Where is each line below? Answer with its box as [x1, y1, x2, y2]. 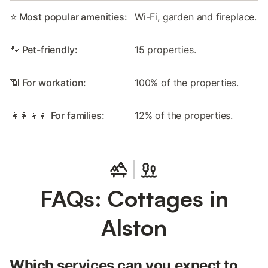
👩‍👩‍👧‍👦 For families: [10, 109, 105, 122]
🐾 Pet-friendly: [10, 44, 78, 56]
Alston [101, 213, 167, 242]
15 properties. [135, 44, 196, 56]
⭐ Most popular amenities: [10, 11, 127, 23]
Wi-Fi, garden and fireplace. [135, 11, 257, 23]
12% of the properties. [135, 109, 233, 122]
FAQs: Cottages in [39, 184, 229, 213]
